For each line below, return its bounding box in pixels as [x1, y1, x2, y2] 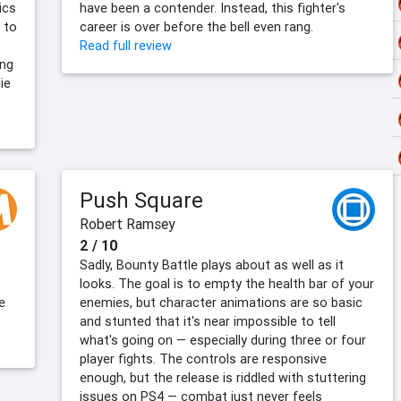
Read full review [80, 38, 172, 55]
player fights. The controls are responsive [80, 351, 327, 368]
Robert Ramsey [80, 215, 175, 234]
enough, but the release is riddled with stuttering [80, 370, 366, 387]
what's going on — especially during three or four [80, 332, 366, 349]
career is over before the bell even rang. [80, 19, 313, 36]
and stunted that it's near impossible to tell [80, 313, 336, 330]
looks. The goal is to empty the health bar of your [80, 276, 374, 293]
